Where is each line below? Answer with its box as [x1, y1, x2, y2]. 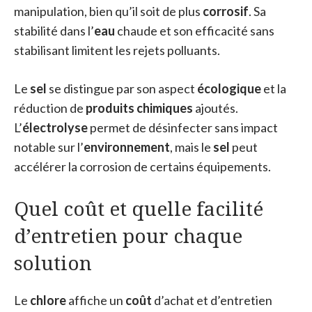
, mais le [170, 139, 213, 155]
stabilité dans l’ [14, 22, 94, 38]
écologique [197, 80, 261, 96]
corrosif [203, 3, 249, 19]
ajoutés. [193, 100, 238, 116]
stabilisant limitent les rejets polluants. [14, 42, 220, 58]
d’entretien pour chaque [14, 221, 242, 249]
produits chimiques [86, 100, 193, 116]
